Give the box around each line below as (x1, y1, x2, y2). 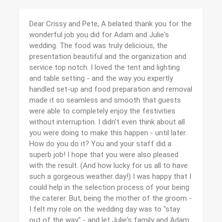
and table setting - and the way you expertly (29, 74, 173, 83)
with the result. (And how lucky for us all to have (29, 161, 188, 170)
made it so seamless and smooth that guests (29, 96, 181, 105)
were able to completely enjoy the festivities (29, 107, 175, 115)
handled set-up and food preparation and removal (29, 85, 192, 94)
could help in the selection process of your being (29, 183, 189, 192)
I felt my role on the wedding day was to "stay (29, 205, 180, 214)
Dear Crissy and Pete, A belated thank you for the (29, 19, 192, 28)
